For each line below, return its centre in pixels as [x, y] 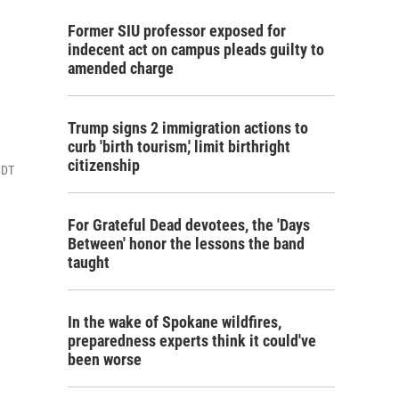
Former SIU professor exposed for [177, 31]
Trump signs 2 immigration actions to [188, 128]
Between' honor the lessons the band [186, 244]
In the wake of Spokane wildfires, [175, 322]
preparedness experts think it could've [192, 341]
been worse [105, 359]
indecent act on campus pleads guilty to [196, 49]
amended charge [121, 68]
